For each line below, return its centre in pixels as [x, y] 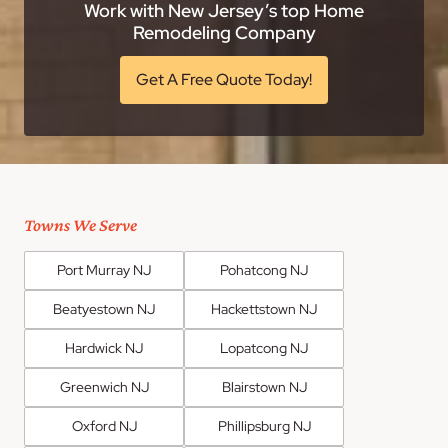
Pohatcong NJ [264, 270]
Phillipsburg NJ [264, 426]
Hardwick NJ [104, 348]
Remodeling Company [224, 33]
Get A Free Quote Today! [224, 80]
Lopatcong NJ [264, 348]
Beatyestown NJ [104, 309]
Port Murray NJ [104, 270]
